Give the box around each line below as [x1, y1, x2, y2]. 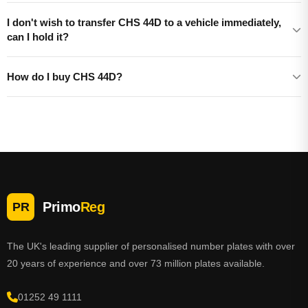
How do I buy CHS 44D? [7, 71, 122, 82]
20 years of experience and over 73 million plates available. [7, 258, 265, 269]
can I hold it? [7, 31, 69, 43]
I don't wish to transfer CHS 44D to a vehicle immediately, [7, 16, 281, 28]
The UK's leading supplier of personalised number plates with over [7, 241, 295, 252]
